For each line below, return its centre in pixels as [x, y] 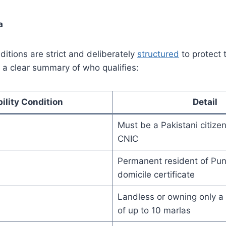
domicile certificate [156, 174]
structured [158, 54]
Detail [205, 102]
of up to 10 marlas [154, 210]
